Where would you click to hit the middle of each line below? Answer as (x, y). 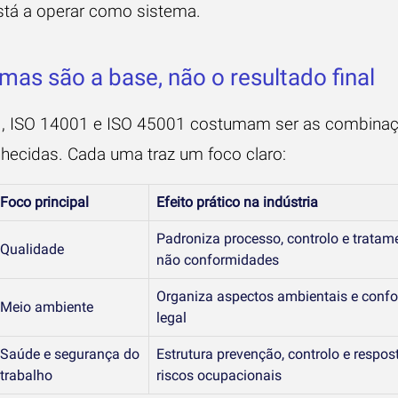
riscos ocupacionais (219, 375)
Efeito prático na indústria (237, 202)
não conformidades (218, 259)
